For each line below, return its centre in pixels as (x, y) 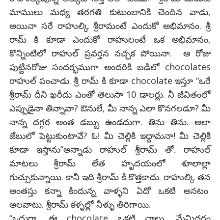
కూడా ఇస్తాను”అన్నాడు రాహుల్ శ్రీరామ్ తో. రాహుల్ (110, 149)
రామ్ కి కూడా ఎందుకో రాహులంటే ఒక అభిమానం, (110, 39)
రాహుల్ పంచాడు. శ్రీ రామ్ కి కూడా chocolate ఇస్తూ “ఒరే (110, 80)
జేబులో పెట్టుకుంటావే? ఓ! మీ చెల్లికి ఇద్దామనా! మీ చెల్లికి (110, 135)
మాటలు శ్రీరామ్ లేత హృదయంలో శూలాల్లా (110, 163)
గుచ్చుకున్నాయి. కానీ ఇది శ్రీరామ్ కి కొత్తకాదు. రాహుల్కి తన (110, 177)
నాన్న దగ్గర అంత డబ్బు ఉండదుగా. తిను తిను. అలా (110, 122)
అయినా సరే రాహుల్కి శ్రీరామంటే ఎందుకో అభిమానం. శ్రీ (110, 25)
